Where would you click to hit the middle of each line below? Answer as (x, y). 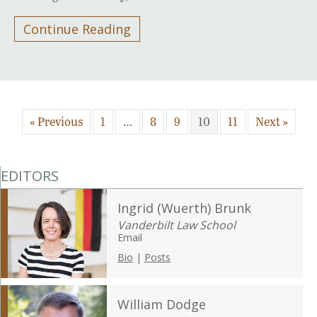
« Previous (56, 121)
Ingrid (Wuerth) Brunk (184, 208)
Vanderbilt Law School (177, 225)
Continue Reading (77, 29)
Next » (271, 121)
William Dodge (162, 304)
